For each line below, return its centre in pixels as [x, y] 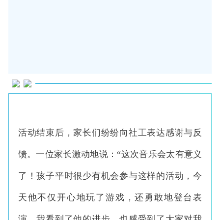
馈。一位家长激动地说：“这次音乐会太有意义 [110, 154]
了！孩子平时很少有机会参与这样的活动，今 [110, 176]
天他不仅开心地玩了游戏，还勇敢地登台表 [110, 198]
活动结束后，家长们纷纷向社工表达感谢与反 [110, 133]
